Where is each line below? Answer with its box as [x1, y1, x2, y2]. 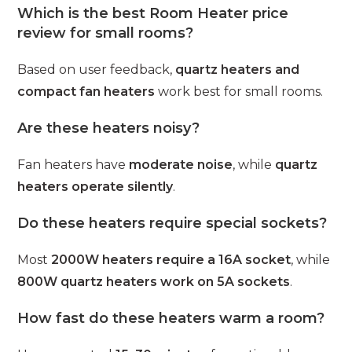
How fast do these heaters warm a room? [17, 309, 325, 327]
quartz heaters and [175, 61, 300, 77]
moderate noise [129, 156, 233, 172]
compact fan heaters [17, 83, 156, 99]
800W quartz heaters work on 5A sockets [17, 273, 291, 289]
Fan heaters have [17, 156, 130, 172]
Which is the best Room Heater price [17, 4, 289, 22]
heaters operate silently [17, 178, 174, 194]
